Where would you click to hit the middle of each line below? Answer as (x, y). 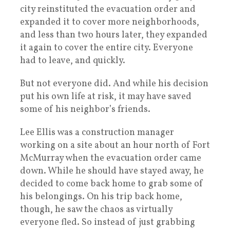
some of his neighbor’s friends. (85, 109)
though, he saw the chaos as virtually (96, 209)
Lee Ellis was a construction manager (97, 132)
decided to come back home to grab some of (112, 184)
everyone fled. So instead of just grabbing (108, 222)
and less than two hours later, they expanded (114, 35)
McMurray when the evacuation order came (111, 158)
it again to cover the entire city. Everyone (107, 48)
